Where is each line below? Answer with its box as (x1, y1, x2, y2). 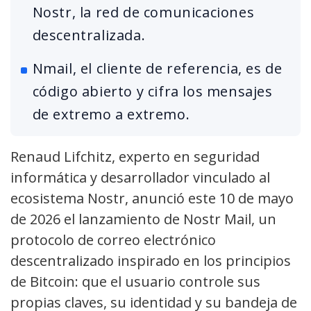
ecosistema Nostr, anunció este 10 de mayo (10, 189, 294, 208)
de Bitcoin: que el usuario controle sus (10, 272, 260, 292)
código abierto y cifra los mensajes (32, 82, 273, 101)
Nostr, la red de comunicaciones (32, 3, 255, 22)
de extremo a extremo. (32, 105, 190, 124)
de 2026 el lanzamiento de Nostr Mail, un (10, 210, 276, 229)
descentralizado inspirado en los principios (10, 251, 291, 271)
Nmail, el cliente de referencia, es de (32, 59, 283, 78)
